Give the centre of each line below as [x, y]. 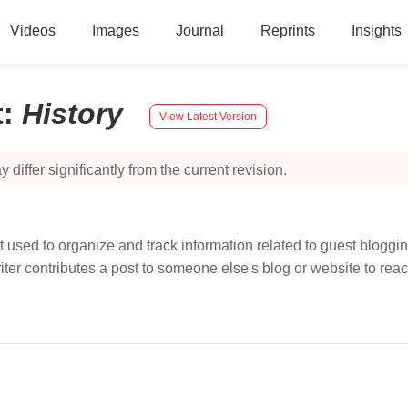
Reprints [287, 31]
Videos [32, 31]
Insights [376, 31]
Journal [199, 31]
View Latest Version [208, 116]
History [76, 114]
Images [115, 31]
